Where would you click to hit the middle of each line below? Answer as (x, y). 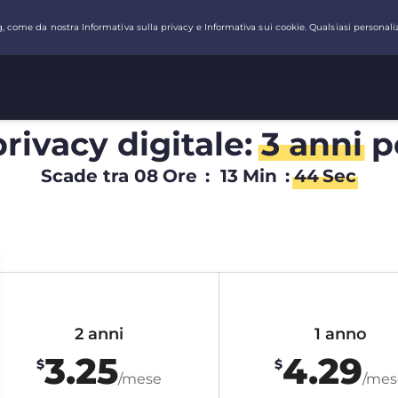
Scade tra (85, 176)
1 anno (340, 334)
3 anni (311, 144)
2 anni (99, 334)
